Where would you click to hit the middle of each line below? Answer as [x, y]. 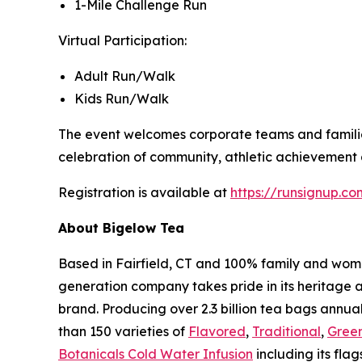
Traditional [286, 331]
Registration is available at [144, 192]
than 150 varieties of [123, 331]
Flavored [217, 331]
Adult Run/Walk [125, 76]
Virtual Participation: [122, 40]
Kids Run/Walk [122, 98]
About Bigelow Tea [121, 227]
